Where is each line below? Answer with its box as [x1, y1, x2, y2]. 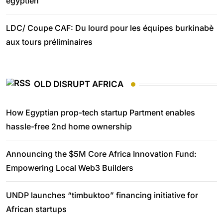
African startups [6, 204, 67, 214]
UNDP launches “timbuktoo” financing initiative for [6, 190, 198, 200]
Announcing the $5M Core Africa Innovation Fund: [6, 148, 197, 159]
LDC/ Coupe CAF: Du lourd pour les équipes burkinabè [6, 23, 214, 33]
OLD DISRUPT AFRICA [34, 79, 123, 90]
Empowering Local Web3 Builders [6, 162, 133, 173]
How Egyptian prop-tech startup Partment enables [6, 107, 195, 117]
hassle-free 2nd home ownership [6, 121, 132, 131]
